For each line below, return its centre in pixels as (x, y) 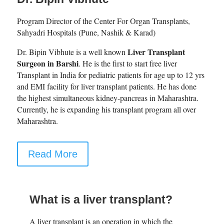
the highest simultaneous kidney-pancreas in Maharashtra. (107, 98)
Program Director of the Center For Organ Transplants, (103, 21)
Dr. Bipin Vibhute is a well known (72, 52)
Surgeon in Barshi (47, 63)
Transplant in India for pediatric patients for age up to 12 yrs (110, 75)
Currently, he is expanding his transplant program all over (106, 109)
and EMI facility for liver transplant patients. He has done (106, 86)
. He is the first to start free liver (127, 63)
